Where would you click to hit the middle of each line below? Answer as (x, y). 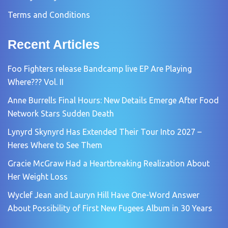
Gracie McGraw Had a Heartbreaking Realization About (109, 163)
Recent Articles (54, 44)
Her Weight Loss (38, 176)
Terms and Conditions (49, 15)
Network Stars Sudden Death (61, 113)
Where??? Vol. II (36, 82)
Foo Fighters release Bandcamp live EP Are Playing (100, 68)
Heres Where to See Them (55, 145)
